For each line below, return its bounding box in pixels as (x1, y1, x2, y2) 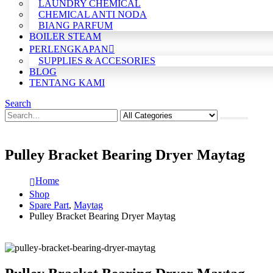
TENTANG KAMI (29, 77, 105, 88)
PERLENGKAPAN (29, 44, 108, 54)
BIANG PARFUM (38, 20, 113, 30)
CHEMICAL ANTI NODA (38, 9, 147, 19)
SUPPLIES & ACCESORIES (38, 55, 155, 66)
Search (5, 98, 31, 108)
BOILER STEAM (29, 31, 101, 41)
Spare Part (29, 199, 69, 210)
